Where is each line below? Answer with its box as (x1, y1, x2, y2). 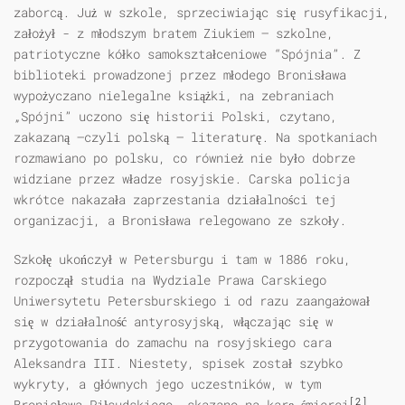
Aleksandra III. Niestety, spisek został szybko (14, 354, 343, 372)
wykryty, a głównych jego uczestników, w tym (14, 375, 321, 393)
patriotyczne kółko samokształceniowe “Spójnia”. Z (14, 45, 361, 63)
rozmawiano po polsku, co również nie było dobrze (14, 149, 355, 167)
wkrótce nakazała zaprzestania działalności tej (14, 191, 336, 209)
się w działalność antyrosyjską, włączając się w (14, 313, 333, 331)
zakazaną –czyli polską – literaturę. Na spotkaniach (14, 128, 377, 146)
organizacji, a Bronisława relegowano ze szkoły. (14, 212, 353, 230)
